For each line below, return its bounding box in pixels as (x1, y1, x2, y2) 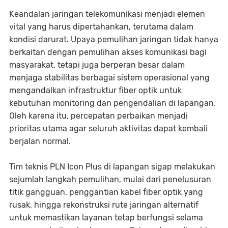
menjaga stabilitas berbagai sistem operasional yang (9, 73, 210, 82)
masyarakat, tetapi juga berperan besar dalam (9, 60, 185, 70)
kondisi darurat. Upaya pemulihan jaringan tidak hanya (9, 35, 218, 44)
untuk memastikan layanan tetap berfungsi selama (9, 213, 203, 222)
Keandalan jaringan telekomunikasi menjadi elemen (9, 9, 205, 19)
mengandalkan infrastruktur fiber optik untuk (9, 85, 182, 95)
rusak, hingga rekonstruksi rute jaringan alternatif (9, 200, 198, 210)
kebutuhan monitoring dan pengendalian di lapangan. (9, 98, 216, 108)
